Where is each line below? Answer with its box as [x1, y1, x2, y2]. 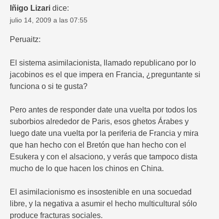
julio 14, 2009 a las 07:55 [10, 16, 88, 24]
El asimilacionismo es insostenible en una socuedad [10, 187, 192, 196]
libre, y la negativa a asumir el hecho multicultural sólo [10, 199, 197, 208]
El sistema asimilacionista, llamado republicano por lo [10, 58, 196, 67]
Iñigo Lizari [10, 3, 50, 12]
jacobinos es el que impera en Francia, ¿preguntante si [10, 70, 200, 79]
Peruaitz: [10, 35, 41, 44]
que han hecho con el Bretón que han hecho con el [10, 140, 186, 149]
